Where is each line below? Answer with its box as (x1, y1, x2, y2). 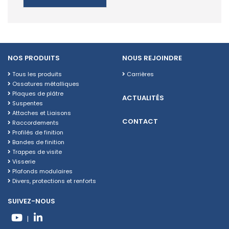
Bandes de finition (11, 138, 64, 147)
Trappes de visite (11, 148, 62, 156)
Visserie (11, 157, 35, 166)
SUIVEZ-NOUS (8, 196, 55, 206)
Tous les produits (11, 70, 62, 79)
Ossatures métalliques (11, 80, 79, 88)
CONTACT (122, 117, 158, 127)
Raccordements (11, 119, 59, 127)
